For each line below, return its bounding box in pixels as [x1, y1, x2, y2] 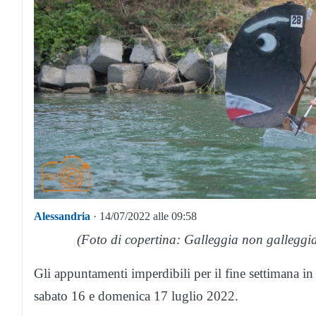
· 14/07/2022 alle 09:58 [90, 210, 197, 223]
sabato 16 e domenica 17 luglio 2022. [34, 288, 238, 304]
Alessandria [34, 210, 90, 223]
